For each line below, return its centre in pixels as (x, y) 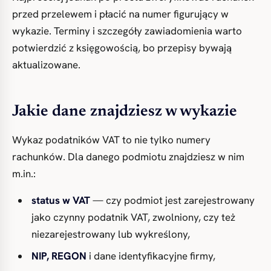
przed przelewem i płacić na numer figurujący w (120, 14)
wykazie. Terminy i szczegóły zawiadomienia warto (127, 31)
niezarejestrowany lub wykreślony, (111, 234)
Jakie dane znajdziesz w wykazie (125, 112)
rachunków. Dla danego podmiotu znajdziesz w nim (128, 157)
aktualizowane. (46, 65)
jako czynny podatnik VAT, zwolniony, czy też (133, 217)
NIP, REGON (59, 256)
